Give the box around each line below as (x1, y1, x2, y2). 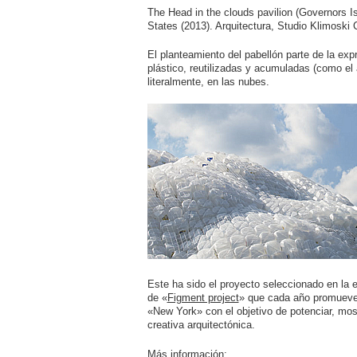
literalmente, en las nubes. (147, 76, 269, 88)
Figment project (167, 292, 239, 304)
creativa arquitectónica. (147, 319, 255, 331)
